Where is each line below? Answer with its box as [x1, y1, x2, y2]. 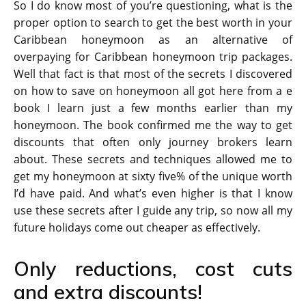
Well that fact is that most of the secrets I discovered [14, 66, 292, 82]
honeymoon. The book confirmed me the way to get [14, 117, 292, 133]
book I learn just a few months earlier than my [14, 100, 292, 116]
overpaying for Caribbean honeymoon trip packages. [14, 49, 292, 65]
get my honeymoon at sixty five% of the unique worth [14, 169, 292, 184]
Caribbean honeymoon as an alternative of [14, 32, 292, 48]
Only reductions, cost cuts [14, 256, 292, 281]
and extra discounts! [14, 279, 202, 305]
